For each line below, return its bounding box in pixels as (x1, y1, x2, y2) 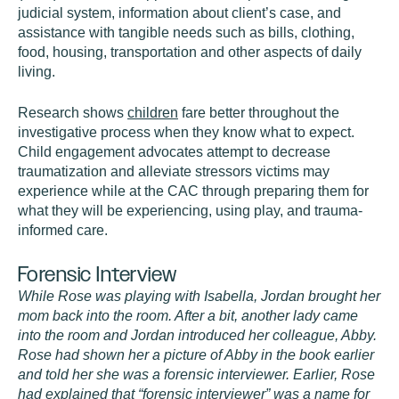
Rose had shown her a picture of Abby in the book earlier (18, 347, 374, 362)
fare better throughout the (178, 105, 339, 120)
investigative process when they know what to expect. (18, 125, 354, 140)
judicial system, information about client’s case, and (18, 5, 341, 20)
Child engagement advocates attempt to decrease (18, 144, 330, 159)
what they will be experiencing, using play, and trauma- (18, 203, 362, 218)
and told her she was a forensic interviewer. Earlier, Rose (18, 367, 375, 382)
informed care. (18, 223, 115, 238)
